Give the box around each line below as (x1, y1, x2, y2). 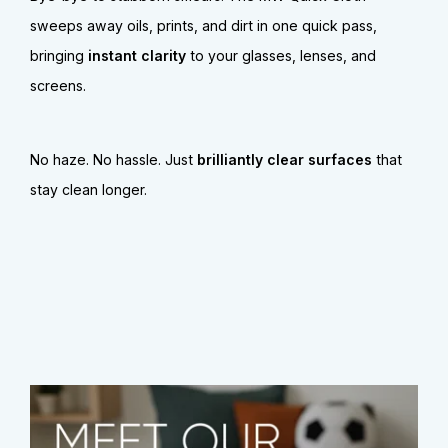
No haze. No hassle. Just (30, 150, 197, 168)
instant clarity (84, 46, 186, 64)
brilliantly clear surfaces (197, 150, 372, 168)
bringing (30, 46, 84, 64)
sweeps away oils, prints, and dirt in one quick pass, (30, 16, 377, 34)
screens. (30, 76, 86, 94)
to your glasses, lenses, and (186, 46, 376, 64)
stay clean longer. (30, 180, 147, 198)
